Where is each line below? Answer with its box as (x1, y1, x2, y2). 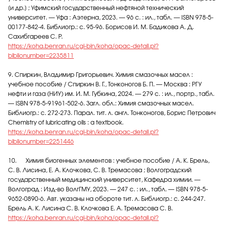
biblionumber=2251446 (8, 139, 74, 145)
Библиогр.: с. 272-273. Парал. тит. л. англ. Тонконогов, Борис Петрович (8, 110, 215, 116)
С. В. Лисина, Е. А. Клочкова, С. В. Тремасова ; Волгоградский (8, 167, 191, 173)
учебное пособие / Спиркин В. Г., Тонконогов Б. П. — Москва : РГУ (8, 81, 202, 87)
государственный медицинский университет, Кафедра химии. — (8, 177, 200, 183)
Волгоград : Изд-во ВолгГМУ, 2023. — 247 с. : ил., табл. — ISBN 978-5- (8, 186, 208, 192)
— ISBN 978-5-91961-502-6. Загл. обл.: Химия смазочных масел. (8, 100, 194, 106)
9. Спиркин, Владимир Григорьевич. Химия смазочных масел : (8, 72, 193, 78)
